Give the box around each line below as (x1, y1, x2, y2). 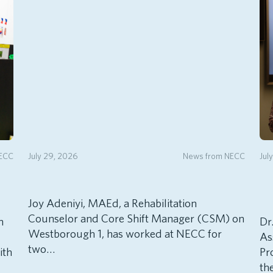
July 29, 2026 (28, 150, 78, 161)
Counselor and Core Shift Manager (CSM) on (28, 211, 244, 226)
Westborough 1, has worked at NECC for (28, 227, 222, 241)
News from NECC (183, 150, 245, 161)
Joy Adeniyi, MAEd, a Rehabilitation (28, 196, 197, 211)
